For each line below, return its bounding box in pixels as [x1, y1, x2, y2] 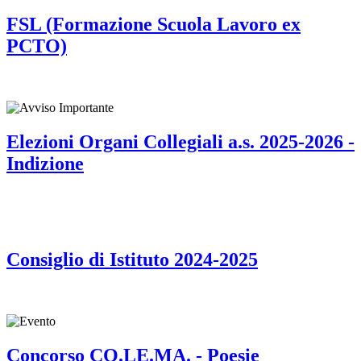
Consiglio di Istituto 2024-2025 [6, 248, 258, 270]
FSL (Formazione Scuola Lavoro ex [6, 14, 301, 35]
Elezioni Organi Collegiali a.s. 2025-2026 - [6, 131, 355, 153]
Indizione [6, 153, 84, 175]
